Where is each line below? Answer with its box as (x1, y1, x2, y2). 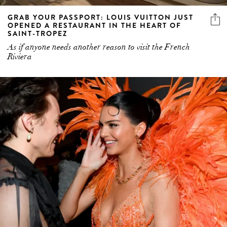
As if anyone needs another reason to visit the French (8, 42, 190, 52)
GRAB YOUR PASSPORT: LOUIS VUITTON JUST (8, 12, 194, 22)
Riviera (8, 51, 32, 62)
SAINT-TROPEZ (8, 28, 68, 39)
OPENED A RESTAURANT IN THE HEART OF (8, 20, 181, 30)
